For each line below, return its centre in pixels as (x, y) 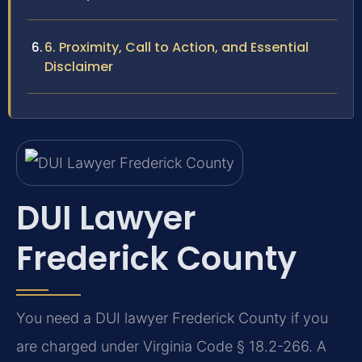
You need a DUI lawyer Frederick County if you (172, 318)
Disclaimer (79, 67)
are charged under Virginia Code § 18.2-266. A (171, 346)
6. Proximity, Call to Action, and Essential (177, 48)
